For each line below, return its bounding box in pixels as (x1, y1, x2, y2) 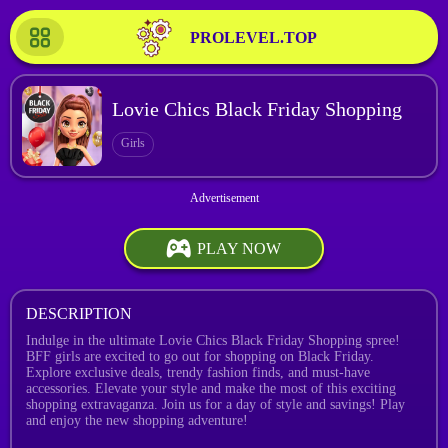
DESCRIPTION (26, 305, 132, 322)
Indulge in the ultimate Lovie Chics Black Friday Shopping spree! (26, 333, 400, 348)
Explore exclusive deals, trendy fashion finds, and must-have (26, 365, 370, 380)
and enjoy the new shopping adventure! (26, 413, 248, 428)
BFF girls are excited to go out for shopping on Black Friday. (26, 349, 374, 364)
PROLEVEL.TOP (189, 29, 317, 46)
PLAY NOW (197, 239, 281, 257)
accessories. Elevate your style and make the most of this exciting (26, 381, 396, 396)
